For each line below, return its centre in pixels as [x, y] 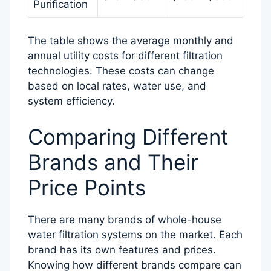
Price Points [87, 188]
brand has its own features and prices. [122, 250]
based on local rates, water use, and [117, 86]
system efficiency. [71, 101]
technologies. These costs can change [121, 70]
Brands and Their [113, 162]
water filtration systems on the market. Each [135, 235]
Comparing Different [128, 137]
